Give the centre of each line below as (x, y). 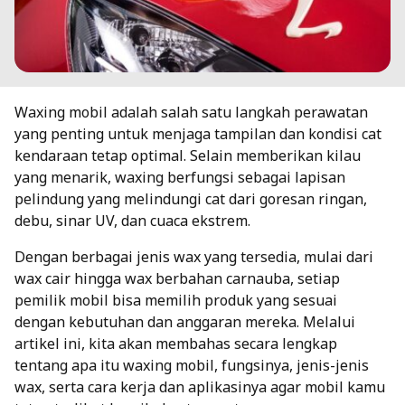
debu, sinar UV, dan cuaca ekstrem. (132, 220)
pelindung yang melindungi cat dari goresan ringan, (191, 198)
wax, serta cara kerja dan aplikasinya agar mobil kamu (200, 386)
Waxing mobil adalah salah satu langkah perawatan (191, 112)
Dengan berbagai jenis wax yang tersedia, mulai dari (194, 256)
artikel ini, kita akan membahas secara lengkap (176, 343)
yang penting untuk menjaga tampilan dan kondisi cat (198, 133)
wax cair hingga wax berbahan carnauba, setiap (177, 278)
